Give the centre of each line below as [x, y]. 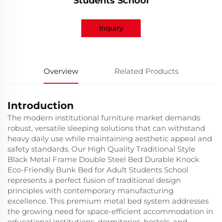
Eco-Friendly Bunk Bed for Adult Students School [98, 170]
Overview [61, 71]
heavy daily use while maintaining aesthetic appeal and [110, 139]
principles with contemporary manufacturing [90, 191]
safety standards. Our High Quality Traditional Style [101, 149]
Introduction [41, 106]
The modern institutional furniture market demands [104, 118]
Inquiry [111, 28]
